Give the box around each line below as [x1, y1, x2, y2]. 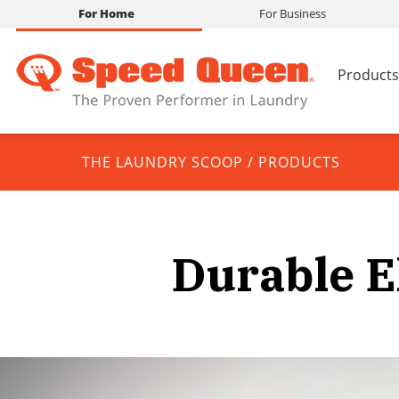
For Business [259, 5, 326, 21]
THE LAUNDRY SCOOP [82, 152, 243, 172]
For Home [78, 5, 134, 21]
